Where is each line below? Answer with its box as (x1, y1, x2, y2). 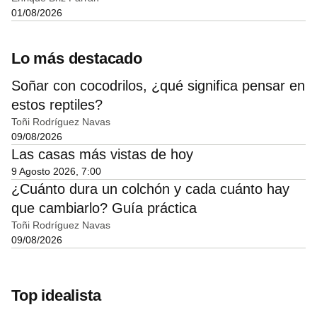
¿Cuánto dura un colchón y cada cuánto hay (11, 181, 289, 197)
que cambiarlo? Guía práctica (11, 200, 197, 217)
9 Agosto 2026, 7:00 (11, 166, 101, 178)
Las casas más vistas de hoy (11, 146, 193, 163)
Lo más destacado (11, 50, 142, 68)
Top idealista (11, 287, 101, 305)
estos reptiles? (11, 97, 103, 113)
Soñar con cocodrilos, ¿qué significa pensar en (11, 78, 305, 94)
